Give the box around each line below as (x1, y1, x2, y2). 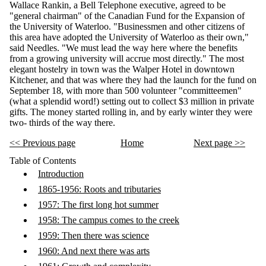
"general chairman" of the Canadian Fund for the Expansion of (9, 10, 245, 21)
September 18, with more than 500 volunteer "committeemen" (9, 85, 242, 96)
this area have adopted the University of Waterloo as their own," (9, 31, 249, 42)
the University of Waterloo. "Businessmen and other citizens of (9, 21, 245, 31)
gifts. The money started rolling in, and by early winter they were (9, 106, 252, 117)
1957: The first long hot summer (38, 199, 159, 210)
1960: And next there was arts (38, 245, 150, 256)
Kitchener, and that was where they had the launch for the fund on (9, 74, 256, 85)
